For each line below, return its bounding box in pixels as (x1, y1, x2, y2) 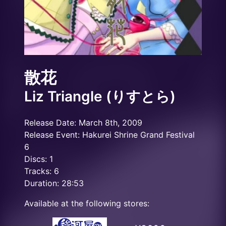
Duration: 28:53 (24, 178, 84, 188)
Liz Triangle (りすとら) (24, 88, 176, 105)
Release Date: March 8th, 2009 (24, 118, 142, 128)
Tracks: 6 (24, 166, 59, 176)
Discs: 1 (24, 154, 53, 164)
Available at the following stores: (24, 198, 149, 208)
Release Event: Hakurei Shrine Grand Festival (24, 130, 195, 140)
